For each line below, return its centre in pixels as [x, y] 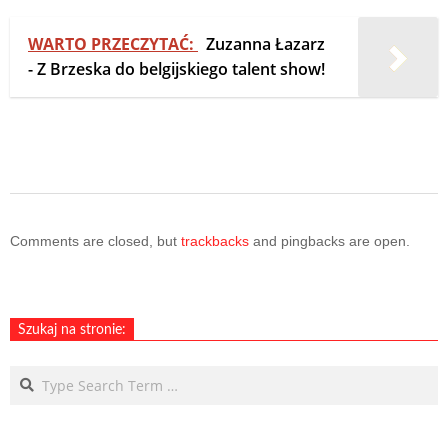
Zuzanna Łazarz [265, 43]
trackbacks [215, 240]
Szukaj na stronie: [72, 329]
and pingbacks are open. [329, 240]
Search [32, 374]
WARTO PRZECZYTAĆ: [113, 43]
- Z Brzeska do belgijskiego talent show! [176, 68]
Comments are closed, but [95, 240]
